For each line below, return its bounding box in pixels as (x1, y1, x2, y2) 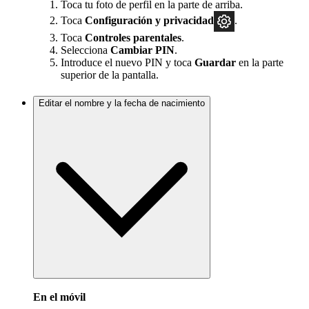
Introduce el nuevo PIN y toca (61, 56, 195, 68)
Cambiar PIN (110, 43, 175, 56)
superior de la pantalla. (61, 68, 159, 81)
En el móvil (33, 291, 86, 303)
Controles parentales (85, 31, 181, 43)
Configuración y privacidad (85, 14, 214, 26)
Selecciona (61, 43, 110, 56)
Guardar (195, 56, 236, 68)
